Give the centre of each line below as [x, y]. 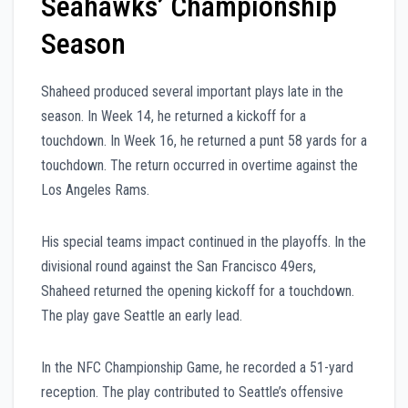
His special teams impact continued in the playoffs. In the [204, 242]
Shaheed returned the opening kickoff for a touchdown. [198, 291]
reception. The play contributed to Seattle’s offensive [192, 393]
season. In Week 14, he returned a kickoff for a [173, 117]
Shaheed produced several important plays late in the [192, 92]
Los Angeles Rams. [95, 190]
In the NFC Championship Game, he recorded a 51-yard [197, 368]
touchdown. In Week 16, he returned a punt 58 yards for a [204, 141]
